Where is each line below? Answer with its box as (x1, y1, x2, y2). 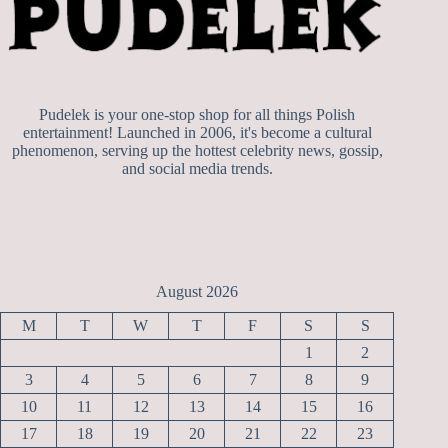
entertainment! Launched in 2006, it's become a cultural (22, 124, 372, 142)
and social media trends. (121, 160, 273, 178)
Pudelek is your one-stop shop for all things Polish (39, 106, 356, 124)
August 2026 (156, 282, 238, 300)
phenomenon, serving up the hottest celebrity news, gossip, (11, 142, 383, 160)
